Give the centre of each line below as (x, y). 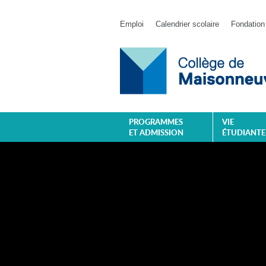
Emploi (132, 24)
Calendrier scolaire (187, 24)
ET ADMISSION (156, 133)
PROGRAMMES (156, 123)
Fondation (248, 24)
